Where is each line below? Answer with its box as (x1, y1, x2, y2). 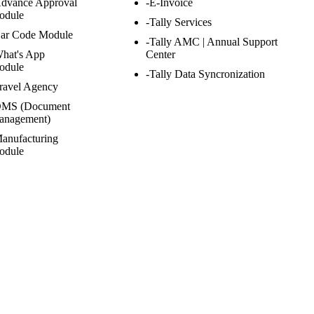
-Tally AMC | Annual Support (146, 36, 278, 48)
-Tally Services (146, 16, 212, 28)
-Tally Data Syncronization (146, 68, 266, 80)
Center (146, 48, 176, 60)
